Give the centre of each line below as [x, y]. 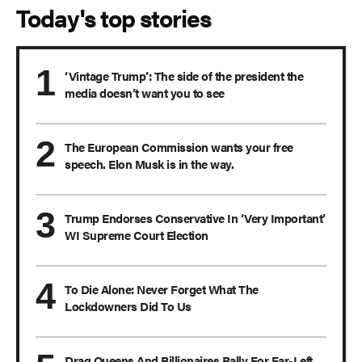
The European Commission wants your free [179, 147]
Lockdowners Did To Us [128, 306]
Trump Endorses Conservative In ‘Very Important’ [195, 218]
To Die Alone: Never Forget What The [162, 289]
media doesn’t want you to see [145, 93]
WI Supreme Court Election [137, 235]
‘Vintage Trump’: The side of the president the [184, 76]
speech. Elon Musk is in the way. [149, 164]
